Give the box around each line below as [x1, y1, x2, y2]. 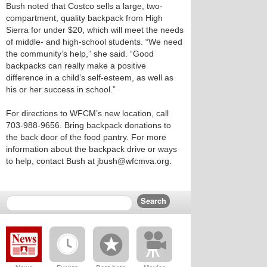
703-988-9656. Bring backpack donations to [6, 120, 171, 130]
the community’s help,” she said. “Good [6, 49, 154, 58]
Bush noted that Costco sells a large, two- [6, 1, 163, 11]
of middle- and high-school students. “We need [6, 37, 182, 46]
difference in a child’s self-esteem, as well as [6, 73, 173, 82]
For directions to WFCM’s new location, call [6, 108, 169, 118]
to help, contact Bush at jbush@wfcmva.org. [6, 156, 172, 166]
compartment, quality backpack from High [6, 13, 163, 23]
